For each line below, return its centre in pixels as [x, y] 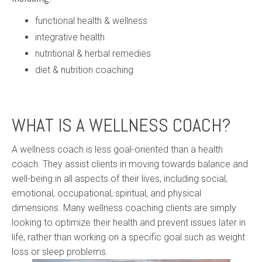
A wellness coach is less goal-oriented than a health [117, 149]
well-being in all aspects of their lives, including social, [120, 178]
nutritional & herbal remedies [93, 53]
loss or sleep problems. [60, 251]
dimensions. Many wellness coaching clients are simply [124, 208]
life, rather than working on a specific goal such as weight [128, 237]
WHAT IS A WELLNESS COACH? [121, 125]
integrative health [70, 37]
